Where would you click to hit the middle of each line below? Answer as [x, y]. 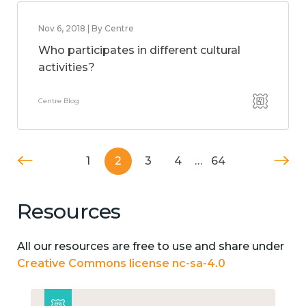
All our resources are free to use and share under [151, 246]
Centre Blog [59, 101]
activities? [67, 67]
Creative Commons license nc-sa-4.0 [121, 263]
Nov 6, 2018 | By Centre [86, 28]
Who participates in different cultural [139, 50]
